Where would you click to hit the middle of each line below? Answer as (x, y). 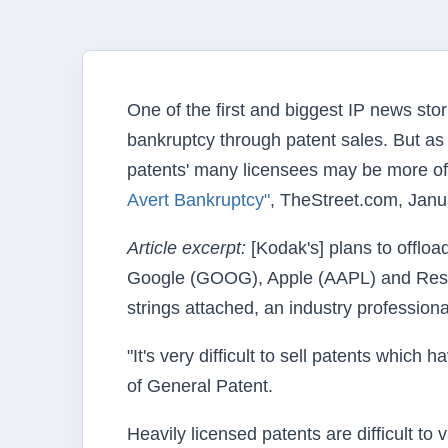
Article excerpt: (186, 248)
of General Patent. (200, 386)
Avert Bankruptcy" (198, 200)
